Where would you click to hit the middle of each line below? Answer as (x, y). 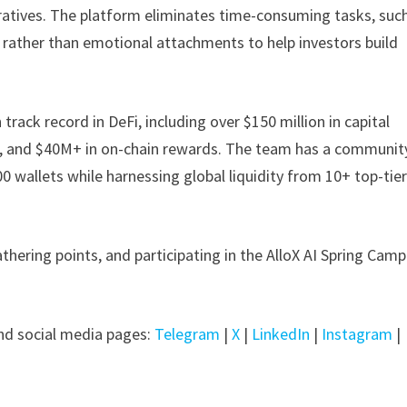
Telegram (188, 334)
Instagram (357, 334)
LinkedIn (281, 334)
